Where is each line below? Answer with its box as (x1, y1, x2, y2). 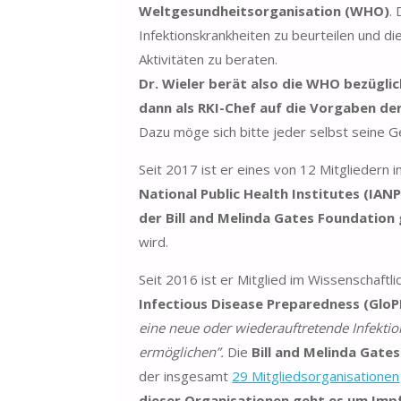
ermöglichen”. (139, 342, 228, 361)
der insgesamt (139, 366, 233, 385)
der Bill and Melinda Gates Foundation (139, 208, 396, 226)
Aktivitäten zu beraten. (139, 49, 278, 68)
